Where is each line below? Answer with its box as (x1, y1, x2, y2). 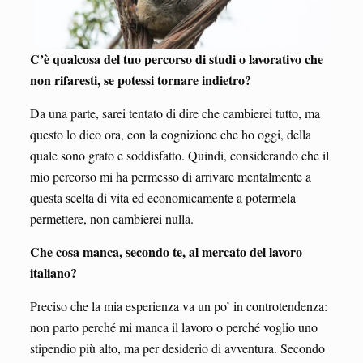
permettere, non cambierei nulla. (29, 209, 194, 227)
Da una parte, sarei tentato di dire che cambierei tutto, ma (29, 104, 320, 122)
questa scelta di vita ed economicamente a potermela (29, 188, 296, 206)
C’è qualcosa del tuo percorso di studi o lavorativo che (29, 49, 323, 68)
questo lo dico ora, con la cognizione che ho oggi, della (29, 125, 311, 143)
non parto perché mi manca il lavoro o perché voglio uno (29, 318, 318, 335)
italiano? (29, 263, 77, 282)
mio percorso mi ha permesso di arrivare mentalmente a (29, 167, 311, 185)
